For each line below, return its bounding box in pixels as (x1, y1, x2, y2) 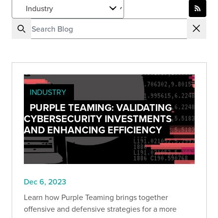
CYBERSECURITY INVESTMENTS (24, 111, 172, 126)
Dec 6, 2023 (24, 176, 66, 187)
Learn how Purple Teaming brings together (24, 192, 168, 203)
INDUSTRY (30, 87, 66, 97)
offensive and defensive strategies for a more (24, 203, 177, 215)
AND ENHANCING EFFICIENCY (24, 123, 162, 137)
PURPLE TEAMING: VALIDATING (30, 100, 172, 114)
